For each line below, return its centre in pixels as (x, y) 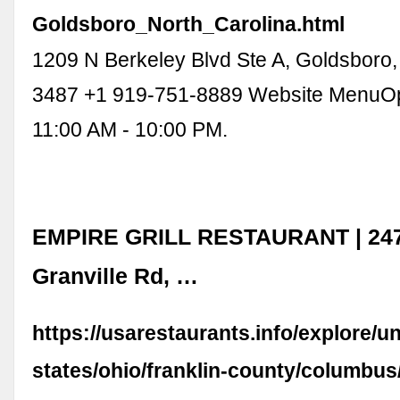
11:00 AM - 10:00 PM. (130, 130)
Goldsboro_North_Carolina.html (189, 25)
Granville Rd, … (116, 276)
